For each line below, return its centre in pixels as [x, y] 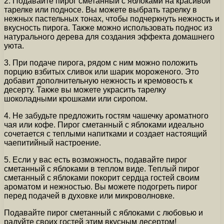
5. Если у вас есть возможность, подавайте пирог [95, 160]
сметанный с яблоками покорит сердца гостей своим [102, 178]
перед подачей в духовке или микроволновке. [89, 196]
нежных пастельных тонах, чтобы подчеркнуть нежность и [112, 19]
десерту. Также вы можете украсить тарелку [85, 90]
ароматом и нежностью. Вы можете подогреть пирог [101, 187]
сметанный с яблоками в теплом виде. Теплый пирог [102, 169]
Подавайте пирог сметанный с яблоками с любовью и [103, 213]
